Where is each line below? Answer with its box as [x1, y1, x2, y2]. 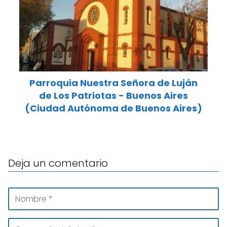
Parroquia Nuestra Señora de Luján [29, 77, 198, 90]
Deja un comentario [8, 156, 108, 171]
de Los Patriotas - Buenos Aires [39, 89, 188, 102]
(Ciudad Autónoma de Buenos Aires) [25, 102, 202, 115]
